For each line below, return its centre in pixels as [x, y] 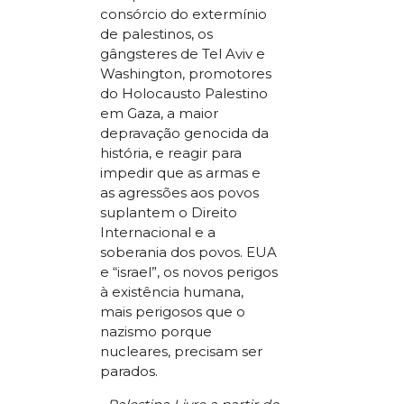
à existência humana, [172, 292]
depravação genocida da [185, 133]
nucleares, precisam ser [182, 352]
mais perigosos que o [173, 312]
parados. [129, 372]
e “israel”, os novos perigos [189, 272]
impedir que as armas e [181, 173]
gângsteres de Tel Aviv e [183, 54]
